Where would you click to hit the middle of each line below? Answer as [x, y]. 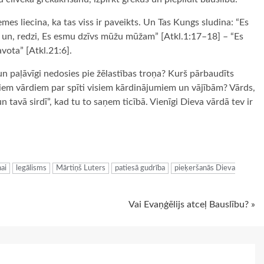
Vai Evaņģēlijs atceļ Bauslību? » [192, 205]
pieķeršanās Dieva [205, 169]
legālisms [31, 169]
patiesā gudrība [140, 169]
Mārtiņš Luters [81, 169]
